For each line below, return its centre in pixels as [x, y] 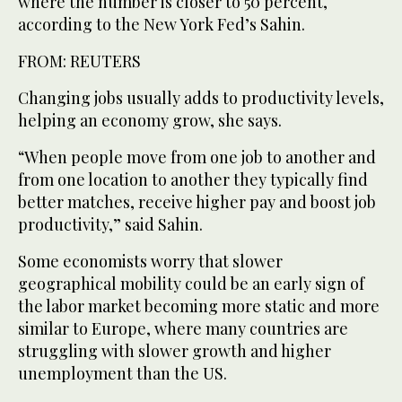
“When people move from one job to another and [197, 157]
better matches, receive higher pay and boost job [197, 201]
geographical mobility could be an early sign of [191, 283]
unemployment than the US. [122, 373]
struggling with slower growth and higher [175, 350]
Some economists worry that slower [150, 261]
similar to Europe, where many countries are [183, 328]
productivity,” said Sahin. [110, 224]
